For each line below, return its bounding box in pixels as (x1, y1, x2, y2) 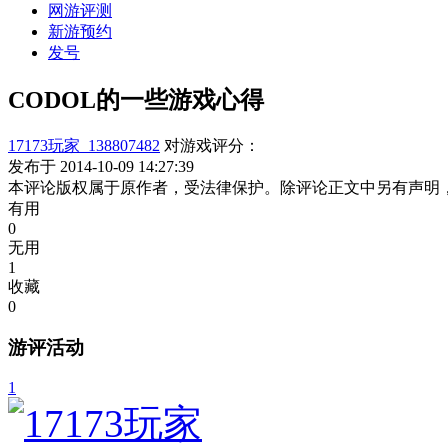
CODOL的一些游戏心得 (8, 86, 264, 113)
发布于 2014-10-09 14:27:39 (8, 157, 194, 175)
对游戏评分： (164, 136, 260, 154)
